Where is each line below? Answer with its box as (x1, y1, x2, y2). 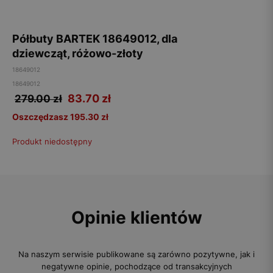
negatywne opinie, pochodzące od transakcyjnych (41, 261, 232, 271)
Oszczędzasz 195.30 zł (12, 112, 108, 122)
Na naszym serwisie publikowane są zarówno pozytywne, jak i (18, 249, 255, 259)
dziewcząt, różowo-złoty (12, 47, 143, 60)
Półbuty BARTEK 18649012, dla (12, 32, 177, 45)
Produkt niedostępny (12, 136, 92, 146)
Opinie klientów (71, 207, 202, 228)
